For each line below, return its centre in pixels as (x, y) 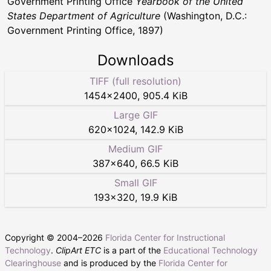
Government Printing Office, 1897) (85, 31)
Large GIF (135, 115)
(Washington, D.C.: (204, 16)
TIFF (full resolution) (135, 81)
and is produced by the (110, 263)
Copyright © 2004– (44, 238)
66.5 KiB (159, 164)
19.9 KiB (159, 198)
